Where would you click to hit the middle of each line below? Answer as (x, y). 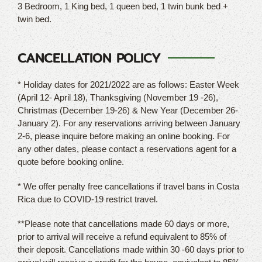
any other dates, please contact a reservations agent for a (127, 149)
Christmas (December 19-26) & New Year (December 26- (128, 110)
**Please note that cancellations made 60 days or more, (123, 223)
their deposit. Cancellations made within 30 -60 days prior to (131, 249)
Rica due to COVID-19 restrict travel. (88, 199)
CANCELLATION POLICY (89, 58)
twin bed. (35, 19)
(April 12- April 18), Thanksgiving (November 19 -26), (118, 97)
